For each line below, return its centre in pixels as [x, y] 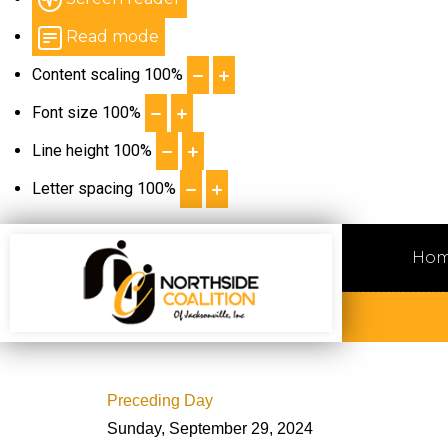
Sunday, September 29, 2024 [210, 428]
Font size [65, 112]
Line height [70, 150]
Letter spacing [82, 188]
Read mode [112, 36]
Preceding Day [160, 400]
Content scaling [86, 74]
